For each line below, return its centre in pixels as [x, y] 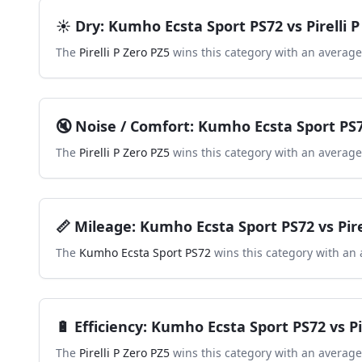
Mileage [103, 226]
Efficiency [109, 326]
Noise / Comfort [133, 126]
